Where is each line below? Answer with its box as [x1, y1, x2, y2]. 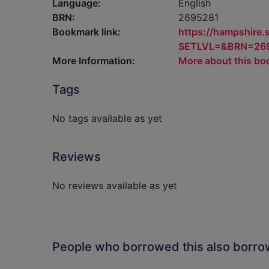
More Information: [52, 55, 135, 67]
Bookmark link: [52, 26, 121, 38]
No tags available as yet [52, 112, 162, 124]
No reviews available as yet [52, 180, 177, 192]
